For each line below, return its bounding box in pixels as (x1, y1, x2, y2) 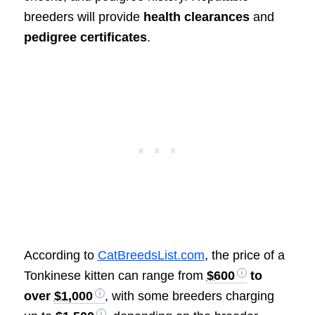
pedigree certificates (23, 30, 147, 45)
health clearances (143, 10, 250, 25)
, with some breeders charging (104, 289, 274, 304)
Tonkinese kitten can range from (23, 269, 207, 283)
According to (23, 248, 98, 263)
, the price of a (204, 248, 285, 263)
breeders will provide (23, 10, 143, 25)
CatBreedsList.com (97, 248, 205, 263)
